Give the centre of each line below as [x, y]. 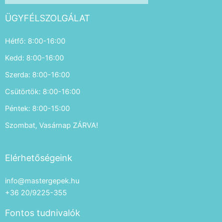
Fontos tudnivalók [43, 213]
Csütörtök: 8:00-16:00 [43, 91]
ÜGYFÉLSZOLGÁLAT [48, 18]
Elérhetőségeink [39, 158]
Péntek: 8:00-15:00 [37, 108]
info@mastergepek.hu [42, 181]
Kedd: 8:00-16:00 [34, 58]
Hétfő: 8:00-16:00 [35, 41]
